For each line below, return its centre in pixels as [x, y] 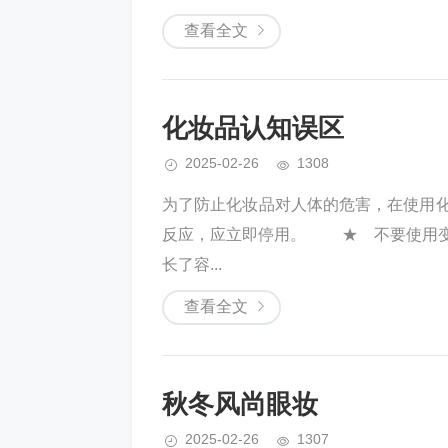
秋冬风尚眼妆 [240, 404]
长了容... [192, 264]
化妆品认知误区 [253, 128]
